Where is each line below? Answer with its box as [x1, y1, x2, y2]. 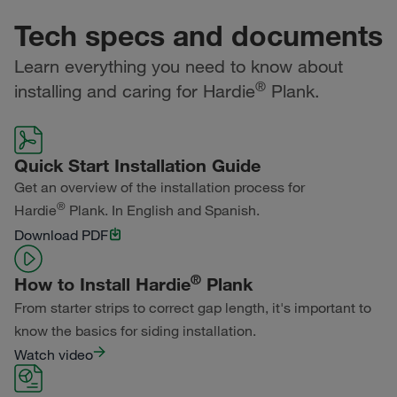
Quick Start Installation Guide [14, 154, 261, 175]
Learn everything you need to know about [14, 56, 343, 76]
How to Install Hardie [14, 273, 191, 294]
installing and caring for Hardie [14, 81, 255, 101]
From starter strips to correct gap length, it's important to [14, 299, 371, 316]
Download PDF [14, 226, 108, 244]
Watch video [14, 346, 93, 363]
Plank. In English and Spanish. [66, 201, 260, 219]
